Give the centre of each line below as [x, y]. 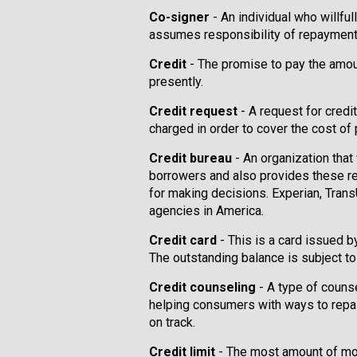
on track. [172, 322]
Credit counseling [202, 287]
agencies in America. [206, 211]
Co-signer [179, 17]
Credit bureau [190, 158]
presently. [176, 82]
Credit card [183, 240]
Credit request [193, 111]
